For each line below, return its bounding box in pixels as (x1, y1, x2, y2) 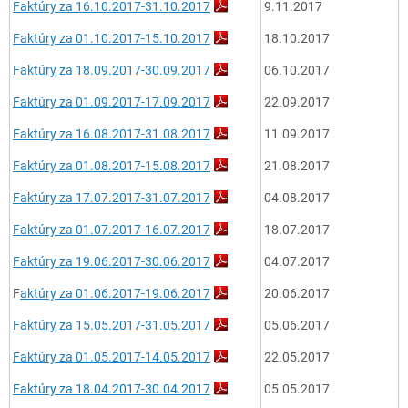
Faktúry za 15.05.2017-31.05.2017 (13, 316, 210, 334)
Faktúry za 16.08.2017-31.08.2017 (13, 125, 210, 143)
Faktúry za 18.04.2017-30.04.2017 (13, 380, 210, 398)
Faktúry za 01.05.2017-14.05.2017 (13, 348, 210, 366)
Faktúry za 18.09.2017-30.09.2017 (13, 61, 210, 79)
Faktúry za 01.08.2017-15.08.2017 (13, 157, 210, 175)
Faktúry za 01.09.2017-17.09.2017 (13, 93, 210, 111)
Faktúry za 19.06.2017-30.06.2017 (13, 252, 210, 270)
